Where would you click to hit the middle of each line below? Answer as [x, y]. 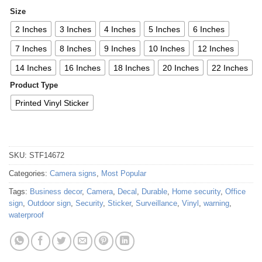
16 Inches [82, 68]
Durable [154, 192]
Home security [196, 192]
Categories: [29, 174]
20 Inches [181, 68]
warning [216, 204]
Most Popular [124, 174]
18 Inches [132, 68]
